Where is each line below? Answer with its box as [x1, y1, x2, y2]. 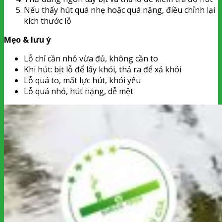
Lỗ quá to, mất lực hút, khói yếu [24, 75, 141, 86]
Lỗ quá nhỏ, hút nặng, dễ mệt [24, 86, 133, 97]
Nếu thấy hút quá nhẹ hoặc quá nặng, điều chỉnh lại [24, 4, 215, 15]
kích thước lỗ [24, 15, 71, 26]
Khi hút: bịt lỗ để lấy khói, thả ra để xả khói [24, 64, 181, 75]
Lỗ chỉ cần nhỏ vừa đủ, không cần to [24, 53, 158, 64]
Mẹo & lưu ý [4, 34, 51, 45]
